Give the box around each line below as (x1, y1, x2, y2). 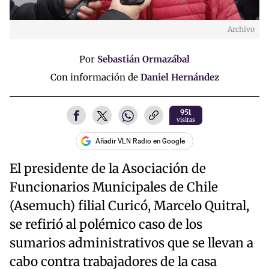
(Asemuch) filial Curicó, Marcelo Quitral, (10, 198, 249, 214)
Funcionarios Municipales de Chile (10, 180, 218, 196)
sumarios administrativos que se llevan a (10, 235, 253, 252)
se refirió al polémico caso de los (10, 217, 202, 233)
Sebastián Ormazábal (97, 53, 190, 65)
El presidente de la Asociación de (10, 161, 206, 177)
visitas (177, 116, 195, 124)
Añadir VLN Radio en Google (95, 137, 185, 146)
